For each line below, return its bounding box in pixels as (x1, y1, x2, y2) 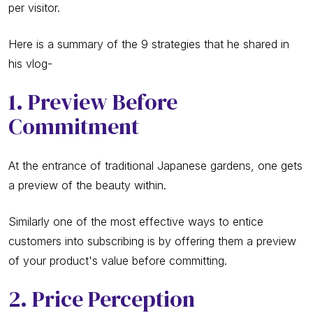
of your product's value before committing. (8, 254, 227, 268)
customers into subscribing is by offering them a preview (8, 234, 296, 249)
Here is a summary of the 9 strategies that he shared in (8, 37, 289, 52)
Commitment (8, 111, 139, 143)
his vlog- (8, 57, 52, 71)
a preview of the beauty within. (8, 178, 166, 193)
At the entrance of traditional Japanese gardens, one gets (8, 159, 303, 173)
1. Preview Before (8, 87, 177, 118)
